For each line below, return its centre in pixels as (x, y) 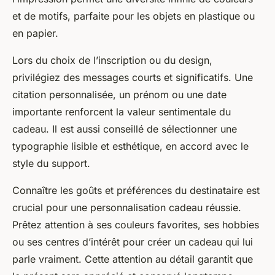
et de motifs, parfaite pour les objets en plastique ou (134, 16)
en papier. (35, 33)
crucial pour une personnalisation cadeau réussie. (127, 208)
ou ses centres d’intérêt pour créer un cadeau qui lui (133, 242)
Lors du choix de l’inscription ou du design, (112, 60)
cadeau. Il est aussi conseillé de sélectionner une (125, 129)
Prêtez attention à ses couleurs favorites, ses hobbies (136, 225)
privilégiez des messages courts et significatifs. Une (133, 78)
